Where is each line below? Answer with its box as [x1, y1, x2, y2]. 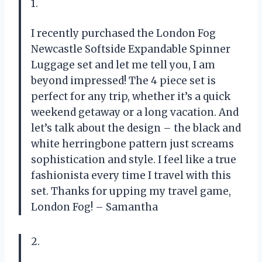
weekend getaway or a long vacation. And [31, 106, 239, 119]
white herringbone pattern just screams [31, 137, 234, 151]
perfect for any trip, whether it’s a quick [31, 90, 230, 104]
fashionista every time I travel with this [31, 169, 231, 182]
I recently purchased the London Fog [31, 27, 216, 40]
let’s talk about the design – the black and [31, 122, 241, 135]
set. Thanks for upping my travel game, [31, 185, 231, 198]
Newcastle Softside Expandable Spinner [31, 43, 230, 56]
